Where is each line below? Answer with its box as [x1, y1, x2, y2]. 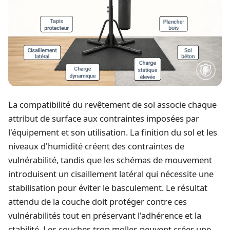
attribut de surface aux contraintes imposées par [8, 112, 199, 125]
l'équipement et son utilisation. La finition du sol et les [8, 126, 217, 139]
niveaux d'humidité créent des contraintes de [8, 140, 184, 152]
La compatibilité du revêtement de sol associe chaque [8, 99, 217, 111]
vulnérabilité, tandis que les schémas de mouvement [8, 154, 212, 166]
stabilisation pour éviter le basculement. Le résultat [8, 182, 207, 194]
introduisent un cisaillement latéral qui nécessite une [8, 168, 214, 180]
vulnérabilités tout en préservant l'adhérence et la [8, 209, 201, 222]
